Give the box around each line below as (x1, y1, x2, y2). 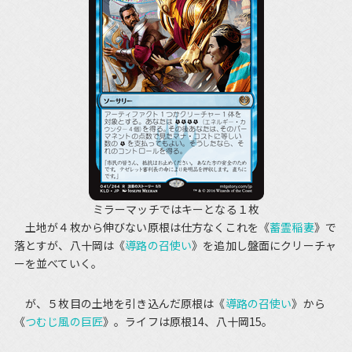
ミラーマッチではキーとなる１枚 (92, 201, 260, 218)
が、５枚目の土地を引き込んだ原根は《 (13, 295, 225, 312)
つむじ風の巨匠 (25, 313, 104, 330)
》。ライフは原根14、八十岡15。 (103, 313, 273, 330)
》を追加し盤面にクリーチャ (192, 237, 336, 254)
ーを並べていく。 (13, 255, 103, 272)
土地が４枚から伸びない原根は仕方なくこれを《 (13, 219, 270, 236)
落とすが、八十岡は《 (13, 237, 126, 254)
